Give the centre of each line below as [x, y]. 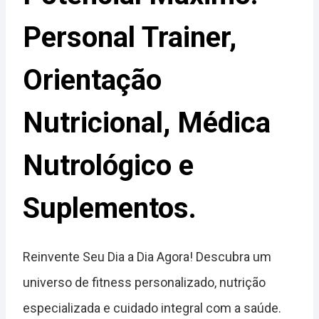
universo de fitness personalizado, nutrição [144, 283]
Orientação [92, 80]
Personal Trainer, [130, 38]
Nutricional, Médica [147, 123]
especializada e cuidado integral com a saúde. [152, 308]
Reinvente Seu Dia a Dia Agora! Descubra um [147, 257]
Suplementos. [110, 209]
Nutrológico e [108, 166]
